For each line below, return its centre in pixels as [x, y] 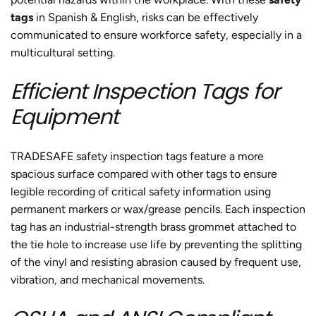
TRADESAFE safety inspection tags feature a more [137, 157]
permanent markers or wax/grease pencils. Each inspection [158, 209]
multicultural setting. [63, 53]
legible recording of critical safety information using [141, 192]
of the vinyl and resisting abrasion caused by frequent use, [156, 262]
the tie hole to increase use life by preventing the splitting [156, 245]
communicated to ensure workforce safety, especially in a [156, 35]
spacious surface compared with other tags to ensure [144, 174]
